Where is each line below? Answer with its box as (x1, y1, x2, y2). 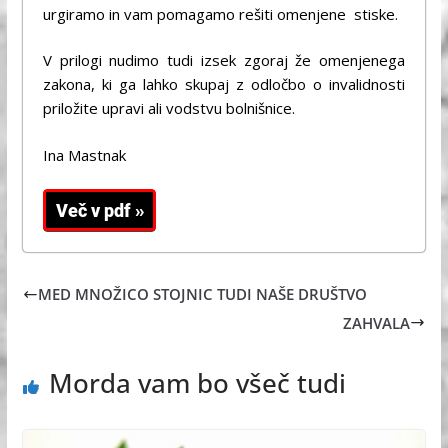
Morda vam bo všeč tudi (48, 364, 346, 401)
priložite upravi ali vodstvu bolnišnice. (42, 98, 295, 119)
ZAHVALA (343, 312, 411, 333)
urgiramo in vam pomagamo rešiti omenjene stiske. (42, 3, 398, 24)
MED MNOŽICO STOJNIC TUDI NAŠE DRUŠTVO (37, 284, 367, 305)
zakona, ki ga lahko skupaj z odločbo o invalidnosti (42, 74, 406, 95)
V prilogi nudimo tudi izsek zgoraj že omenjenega (42, 50, 406, 71)
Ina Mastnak (42, 144, 126, 165)
